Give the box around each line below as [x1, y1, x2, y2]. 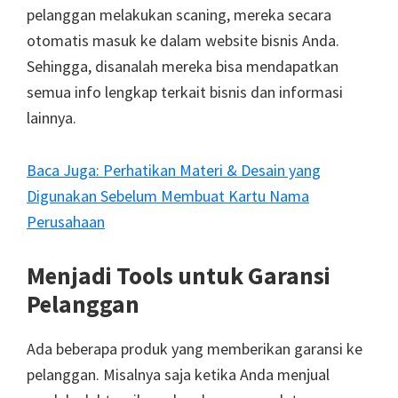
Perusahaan [27, 211, 105, 232]
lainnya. [27, 107, 76, 128]
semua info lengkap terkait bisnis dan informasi [27, 81, 343, 102]
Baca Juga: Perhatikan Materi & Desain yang [27, 159, 321, 180]
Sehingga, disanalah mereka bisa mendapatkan [27, 55, 338, 76]
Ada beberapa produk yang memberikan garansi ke [27, 338, 362, 359]
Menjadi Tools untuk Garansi [27, 259, 330, 291]
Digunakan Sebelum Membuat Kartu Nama [27, 185, 309, 206]
